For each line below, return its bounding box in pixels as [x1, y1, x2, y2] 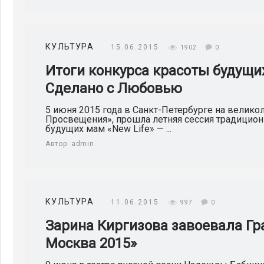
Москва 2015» [45, 235, 137, 252]
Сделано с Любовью [45, 80, 182, 97]
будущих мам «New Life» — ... [45, 123, 171, 134]
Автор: [45, 140, 71, 148]
